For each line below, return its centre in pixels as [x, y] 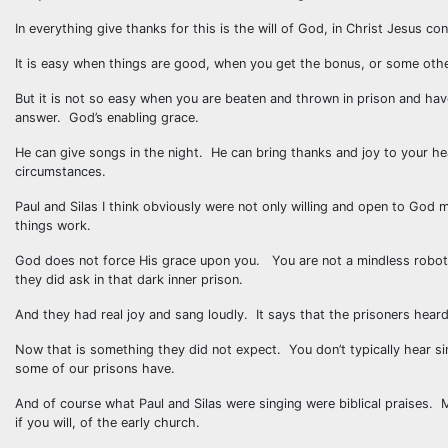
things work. [53, 225]
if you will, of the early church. [107, 422]
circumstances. [60, 171]
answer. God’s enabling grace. [107, 117]
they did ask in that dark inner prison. [129, 279]
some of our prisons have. [95, 368]
